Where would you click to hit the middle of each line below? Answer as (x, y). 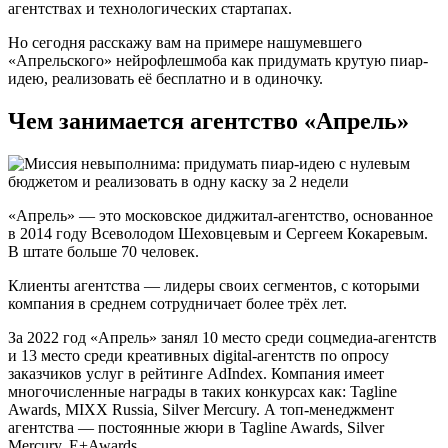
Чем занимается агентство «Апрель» (208, 120)
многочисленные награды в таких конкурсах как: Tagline (202, 391)
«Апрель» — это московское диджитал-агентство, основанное (220, 215)
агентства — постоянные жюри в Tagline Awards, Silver (196, 427)
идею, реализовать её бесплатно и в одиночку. (165, 78)
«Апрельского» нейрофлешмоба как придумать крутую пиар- (218, 60)
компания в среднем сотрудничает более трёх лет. (177, 303)
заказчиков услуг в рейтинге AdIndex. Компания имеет (196, 373)
